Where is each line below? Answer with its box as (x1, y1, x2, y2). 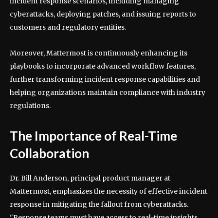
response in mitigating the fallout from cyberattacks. (10, 200, 188, 209)
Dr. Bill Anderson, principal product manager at (10, 174, 170, 183)
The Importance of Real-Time (10, 128, 177, 144)
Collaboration (10, 145, 89, 162)
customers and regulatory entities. (10, 23, 126, 32)
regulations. (10, 101, 51, 110)
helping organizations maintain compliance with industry (10, 88, 205, 97)
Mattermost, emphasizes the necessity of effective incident (10, 187, 207, 196)
